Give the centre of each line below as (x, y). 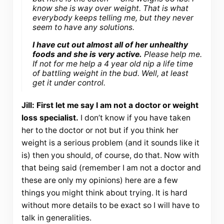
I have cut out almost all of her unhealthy (110, 44)
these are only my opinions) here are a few (99, 180)
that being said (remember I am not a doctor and (111, 168)
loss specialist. (50, 118)
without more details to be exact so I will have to (110, 205)
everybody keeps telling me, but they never (113, 17)
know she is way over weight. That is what (111, 8)
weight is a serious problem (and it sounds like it (110, 143)
